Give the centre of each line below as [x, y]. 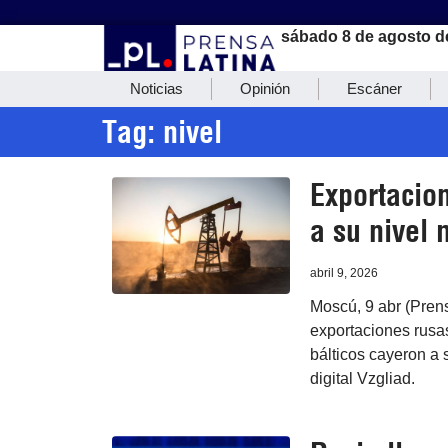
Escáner [374, 89]
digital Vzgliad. [362, 379]
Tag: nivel [162, 132]
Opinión [265, 89]
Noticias [156, 89]
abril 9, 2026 [343, 273]
